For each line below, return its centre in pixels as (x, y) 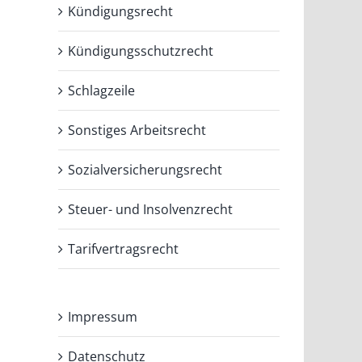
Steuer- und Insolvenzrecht (151, 209)
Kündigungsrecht (121, 11)
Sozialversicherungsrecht (145, 169)
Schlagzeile (102, 90)
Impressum (103, 316)
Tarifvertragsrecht (124, 248)
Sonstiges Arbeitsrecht (137, 130)
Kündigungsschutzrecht (141, 51)
